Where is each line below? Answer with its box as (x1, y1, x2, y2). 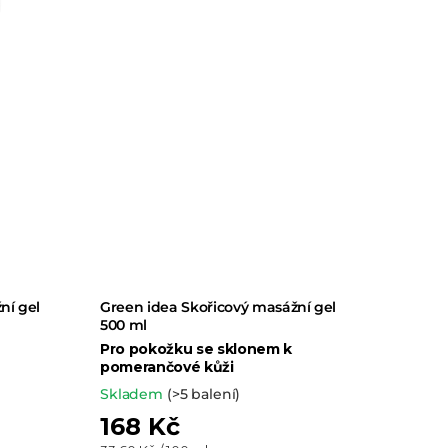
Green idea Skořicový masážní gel (100, 298, 337, 317)
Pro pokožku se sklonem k (100, 340, 292, 359)
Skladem (100, 385, 167, 404)
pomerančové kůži (100, 358, 234, 377)
